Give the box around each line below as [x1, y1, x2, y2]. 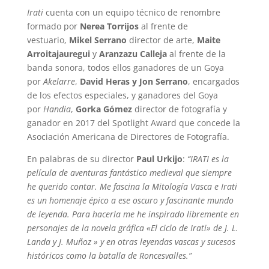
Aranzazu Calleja [98, 47, 167, 59]
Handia [43, 103, 71, 115]
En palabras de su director [26, 153, 136, 165]
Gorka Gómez [75, 103, 132, 115]
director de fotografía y [131, 103, 227, 115]
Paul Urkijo [136, 153, 183, 165]
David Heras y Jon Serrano [79, 75, 188, 87]
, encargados [187, 75, 240, 87]
